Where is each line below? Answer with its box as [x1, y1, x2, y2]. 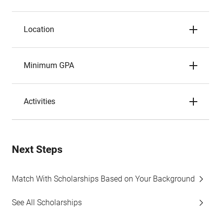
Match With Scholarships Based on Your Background [12, 174, 195, 184]
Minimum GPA [24, 61, 74, 70]
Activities [24, 97, 55, 106]
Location [24, 25, 54, 34]
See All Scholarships [12, 198, 82, 207]
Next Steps [12, 144, 63, 155]
